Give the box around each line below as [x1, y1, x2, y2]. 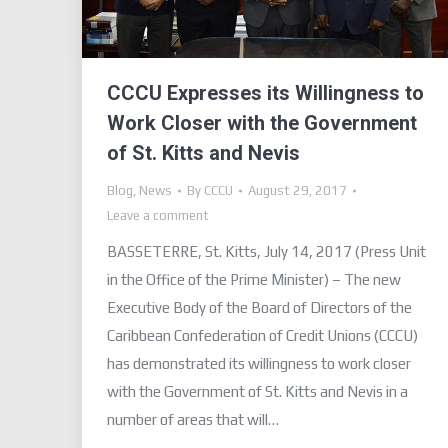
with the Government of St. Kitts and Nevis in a [107, 383, 408, 401]
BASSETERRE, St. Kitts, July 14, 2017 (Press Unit [107, 243, 426, 261]
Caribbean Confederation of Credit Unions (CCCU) [107, 327, 418, 345]
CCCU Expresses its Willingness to [107, 81, 424, 106]
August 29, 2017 [248, 183, 347, 199]
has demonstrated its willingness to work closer [107, 355, 411, 373]
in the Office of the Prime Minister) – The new [107, 271, 401, 289]
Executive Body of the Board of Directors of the [107, 299, 412, 317]
